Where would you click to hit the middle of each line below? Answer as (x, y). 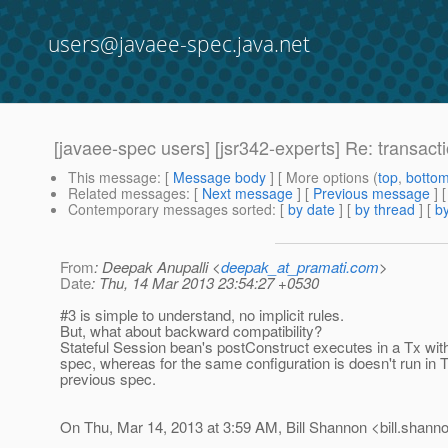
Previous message (371, 193)
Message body (219, 177)
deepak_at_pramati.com (300, 267)
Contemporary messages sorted (170, 209)
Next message (247, 193)
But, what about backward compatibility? (191, 331)
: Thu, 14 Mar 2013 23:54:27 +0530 (205, 283)
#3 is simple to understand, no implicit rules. (202, 315)
